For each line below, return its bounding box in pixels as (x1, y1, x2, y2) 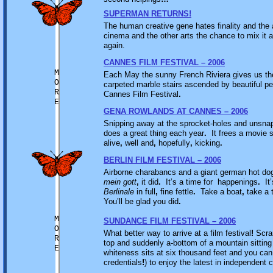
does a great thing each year (104, 129, 204, 138)
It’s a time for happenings (161, 177, 258, 186)
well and (122, 138, 154, 147)
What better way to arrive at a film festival (104, 229, 251, 238)
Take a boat (196, 187, 242, 196)
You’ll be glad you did (104, 197, 179, 206)
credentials (104, 258, 142, 267)
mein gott (104, 177, 136, 186)
